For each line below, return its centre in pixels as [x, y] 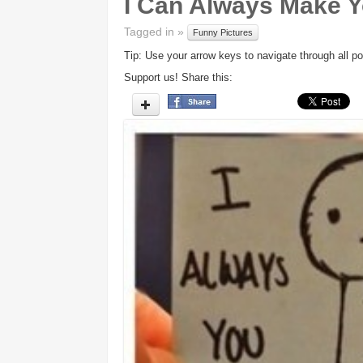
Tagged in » [156, 32]
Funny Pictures [223, 33]
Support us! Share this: [178, 78]
